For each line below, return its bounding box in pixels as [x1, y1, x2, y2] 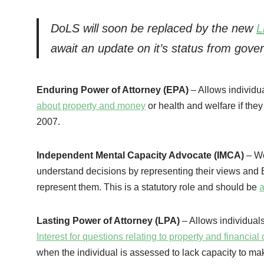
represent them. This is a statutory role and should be [37, 182, 259, 193]
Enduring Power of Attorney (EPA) [37, 85, 189, 95]
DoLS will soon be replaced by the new [51, 22, 256, 35]
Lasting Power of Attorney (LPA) [37, 216, 180, 226]
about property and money [37, 101, 146, 111]
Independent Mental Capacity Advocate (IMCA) [37, 150, 246, 161]
